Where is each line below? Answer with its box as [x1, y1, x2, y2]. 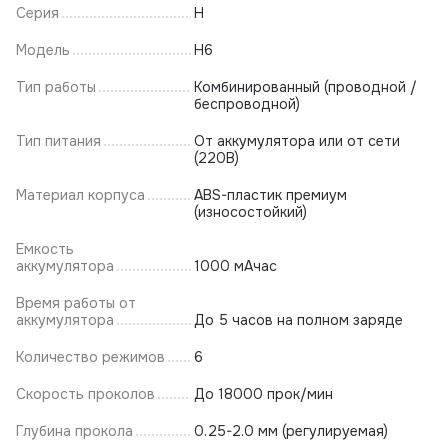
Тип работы [16, 77, 96, 96]
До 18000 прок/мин [194, 384, 333, 403]
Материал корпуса [16, 185, 145, 204]
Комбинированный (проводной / [194, 77, 417, 96]
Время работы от [16, 293, 136, 312]
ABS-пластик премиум [194, 185, 347, 204]
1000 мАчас [194, 256, 277, 275]
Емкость [16, 239, 74, 258]
